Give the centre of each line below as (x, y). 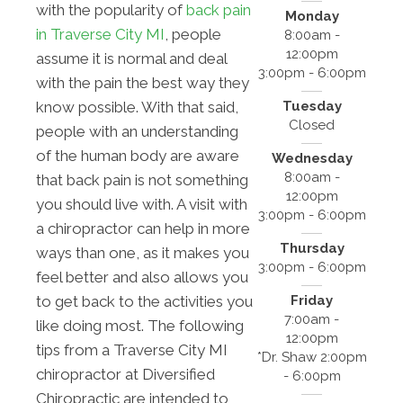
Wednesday (312, 158)
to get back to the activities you (144, 301)
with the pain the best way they (143, 82)
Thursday (312, 248)
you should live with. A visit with (142, 204)
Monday (312, 16)
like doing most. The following (140, 325)
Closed (312, 125)
